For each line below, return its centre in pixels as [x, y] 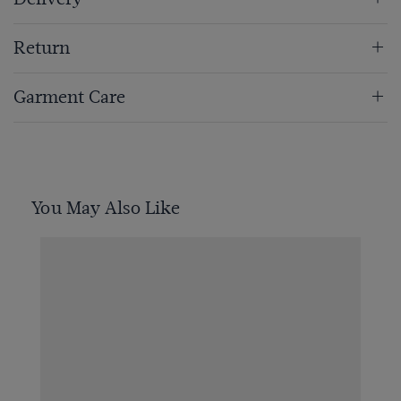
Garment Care [69, 98]
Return [42, 48]
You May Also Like [106, 209]
